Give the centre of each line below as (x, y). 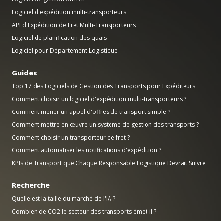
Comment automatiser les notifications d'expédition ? (87, 150)
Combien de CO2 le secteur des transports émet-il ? (84, 212)
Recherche (31, 185)
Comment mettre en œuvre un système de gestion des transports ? (105, 125)
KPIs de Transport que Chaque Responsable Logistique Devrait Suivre (109, 163)
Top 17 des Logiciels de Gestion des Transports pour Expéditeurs (104, 86)
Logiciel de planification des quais (59, 38)
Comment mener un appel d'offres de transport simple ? (91, 112)
